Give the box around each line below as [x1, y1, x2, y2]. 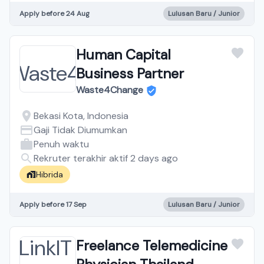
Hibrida [36, 169, 63, 180]
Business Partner [76, 64, 184, 82]
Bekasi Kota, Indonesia [34, 110, 128, 122]
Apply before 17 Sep [19, 200, 87, 209]
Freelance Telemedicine [76, 236, 227, 255]
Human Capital [76, 45, 171, 64]
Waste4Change [76, 84, 143, 96]
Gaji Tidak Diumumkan [34, 124, 127, 136]
